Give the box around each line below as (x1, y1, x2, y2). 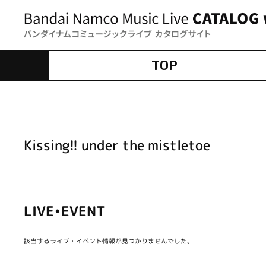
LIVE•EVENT (24, 201, 105, 220)
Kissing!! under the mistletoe (24, 135, 210, 154)
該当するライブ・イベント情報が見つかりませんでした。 (24, 236, 194, 246)
